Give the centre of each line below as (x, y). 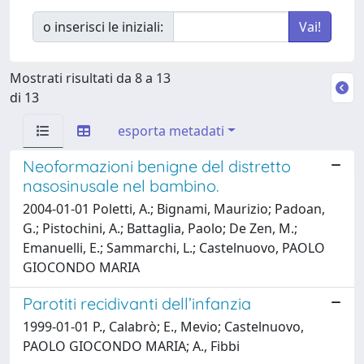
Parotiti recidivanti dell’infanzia (137, 303)
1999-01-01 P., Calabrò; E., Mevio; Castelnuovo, (163, 326)
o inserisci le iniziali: (103, 26)
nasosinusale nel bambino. (121, 185)
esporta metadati (171, 130)
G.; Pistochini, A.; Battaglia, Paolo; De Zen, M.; (160, 228)
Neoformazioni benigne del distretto (157, 166)
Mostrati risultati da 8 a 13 (90, 78)
